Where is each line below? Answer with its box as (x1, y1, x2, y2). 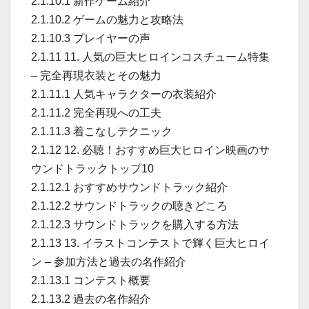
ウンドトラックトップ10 (31, 162, 154, 175)
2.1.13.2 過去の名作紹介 (31, 292, 150, 305)
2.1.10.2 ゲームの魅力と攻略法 (31, 13, 183, 26)
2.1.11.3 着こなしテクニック (31, 125, 172, 137)
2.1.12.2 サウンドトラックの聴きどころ (31, 199, 228, 212)
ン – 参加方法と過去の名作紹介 (31, 255, 186, 268)
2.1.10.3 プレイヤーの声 (31, 32, 150, 44)
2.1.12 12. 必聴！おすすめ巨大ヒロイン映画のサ (31, 143, 270, 156)
